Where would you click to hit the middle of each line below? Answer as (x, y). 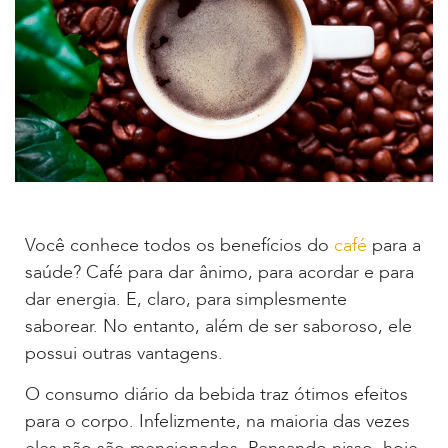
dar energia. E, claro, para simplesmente (186, 299)
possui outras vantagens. (124, 353)
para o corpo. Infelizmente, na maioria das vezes (217, 422)
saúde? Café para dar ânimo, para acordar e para (219, 272)
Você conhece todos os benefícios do (179, 245)
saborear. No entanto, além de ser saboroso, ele (218, 326)
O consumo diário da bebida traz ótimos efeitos (216, 395)
